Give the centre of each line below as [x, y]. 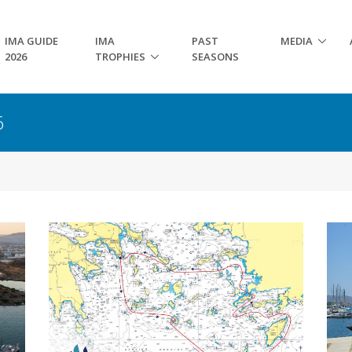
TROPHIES [120, 56]
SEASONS [215, 56]
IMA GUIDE [31, 40]
